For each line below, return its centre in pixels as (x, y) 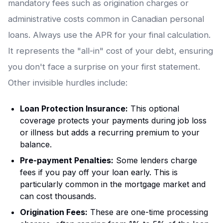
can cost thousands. (58, 196)
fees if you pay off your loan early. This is (99, 172)
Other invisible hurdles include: (68, 83)
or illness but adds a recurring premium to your (110, 133)
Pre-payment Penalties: (67, 161)
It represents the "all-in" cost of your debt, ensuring (111, 51)
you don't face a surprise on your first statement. (104, 67)
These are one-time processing (148, 212)
